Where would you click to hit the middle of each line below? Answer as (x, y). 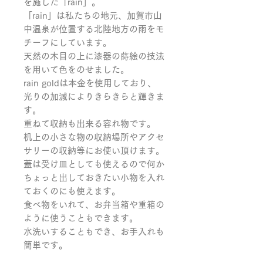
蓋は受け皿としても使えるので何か (94, 164)
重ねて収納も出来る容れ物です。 (90, 123)
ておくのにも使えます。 (72, 191)
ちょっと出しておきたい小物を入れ (94, 177)
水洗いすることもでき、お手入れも (94, 231)
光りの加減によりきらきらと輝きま (94, 96)
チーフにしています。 (68, 42)
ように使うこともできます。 (81, 218)
